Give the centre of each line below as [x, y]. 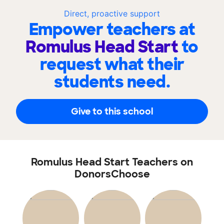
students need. [112, 82]
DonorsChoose [112, 174]
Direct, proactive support [112, 13]
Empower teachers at [112, 29]
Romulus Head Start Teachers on [112, 162]
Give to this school [112, 111]
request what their [112, 64]
